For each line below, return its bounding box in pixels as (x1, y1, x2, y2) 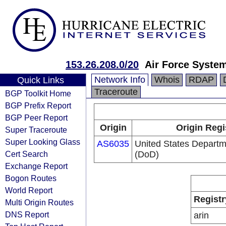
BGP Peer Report (5, 113, 68, 122)
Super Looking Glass (5, 137, 80, 146)
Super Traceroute (5, 125, 67, 134)
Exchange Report (5, 161, 68, 171)
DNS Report (5, 210, 49, 219)
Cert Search (5, 149, 48, 158)
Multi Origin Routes (5, 198, 74, 207)
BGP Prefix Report (5, 101, 71, 110)
